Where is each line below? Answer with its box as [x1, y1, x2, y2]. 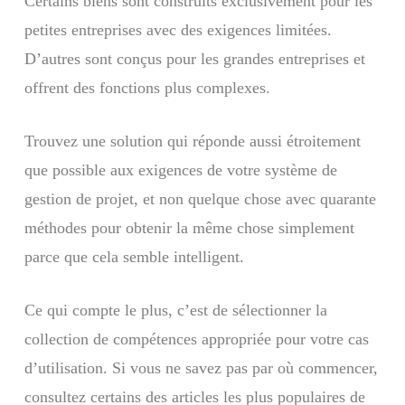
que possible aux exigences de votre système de [24, 160, 337, 179]
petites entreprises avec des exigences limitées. [24, 20, 332, 39]
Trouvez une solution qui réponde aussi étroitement [24, 131, 361, 150]
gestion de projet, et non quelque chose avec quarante [24, 189, 376, 208]
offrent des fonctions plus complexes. [24, 78, 270, 97]
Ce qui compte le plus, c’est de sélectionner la [24, 300, 327, 319]
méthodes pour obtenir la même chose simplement [24, 218, 354, 237]
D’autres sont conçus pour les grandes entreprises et [24, 49, 365, 68]
